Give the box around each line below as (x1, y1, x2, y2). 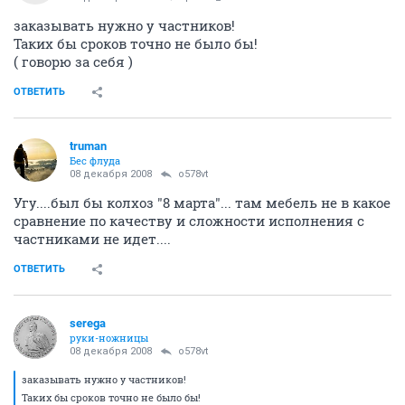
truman (70, 139, 107, 153)
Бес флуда (70, 154, 120, 167)
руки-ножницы (70, 331, 148, 344)
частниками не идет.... (14, 230, 171, 248)
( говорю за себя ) (14, 52, 133, 71)
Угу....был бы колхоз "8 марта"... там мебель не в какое (14, 193, 391, 212)
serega (70, 316, 106, 330)
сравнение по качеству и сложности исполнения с (14, 212, 364, 230)
